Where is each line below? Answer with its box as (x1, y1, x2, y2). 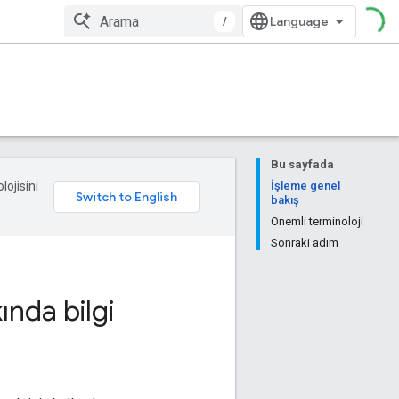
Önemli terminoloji (271, 215, 363, 228)
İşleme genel (271, 179, 340, 192)
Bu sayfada (271, 158, 334, 171)
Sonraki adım (271, 236, 338, 249)
